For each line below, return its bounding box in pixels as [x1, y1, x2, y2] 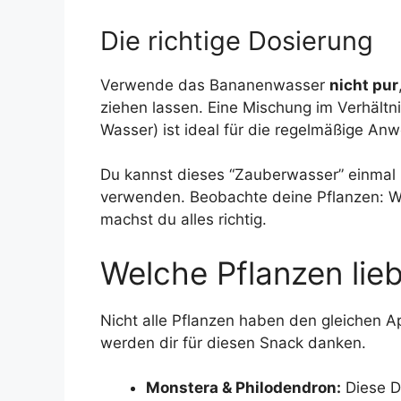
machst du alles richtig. [100, 210, 267, 229]
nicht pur [329, 75, 398, 94]
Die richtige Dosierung [100, 24, 373, 56]
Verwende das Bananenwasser [100, 75, 329, 94]
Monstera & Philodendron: [146, 379, 341, 397]
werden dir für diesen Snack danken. [100, 333, 366, 352]
